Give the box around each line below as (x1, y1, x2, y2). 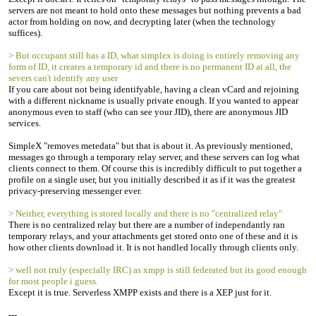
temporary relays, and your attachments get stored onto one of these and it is (8, 231, 298, 241)
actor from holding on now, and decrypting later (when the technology (8, 16, 276, 27)
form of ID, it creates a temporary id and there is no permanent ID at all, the (8, 61, 291, 72)
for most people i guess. (8, 276, 98, 286)
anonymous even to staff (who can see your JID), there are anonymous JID (8, 107, 288, 117)
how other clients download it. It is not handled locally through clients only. (8, 242, 298, 253)
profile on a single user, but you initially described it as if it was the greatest (8, 174, 296, 185)
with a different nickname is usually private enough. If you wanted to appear (8, 95, 298, 106)
